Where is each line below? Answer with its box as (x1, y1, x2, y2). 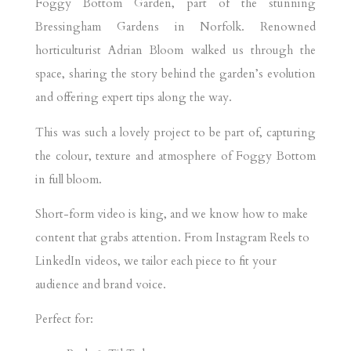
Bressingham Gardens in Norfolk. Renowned (34, 19, 317, 35)
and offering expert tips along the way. (34, 89, 232, 106)
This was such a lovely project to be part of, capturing (34, 124, 317, 140)
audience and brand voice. (34, 277, 166, 292)
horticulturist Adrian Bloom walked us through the (34, 42, 317, 59)
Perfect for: (34, 311, 93, 327)
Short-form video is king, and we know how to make (34, 206, 308, 222)
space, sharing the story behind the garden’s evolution (34, 66, 317, 82)
